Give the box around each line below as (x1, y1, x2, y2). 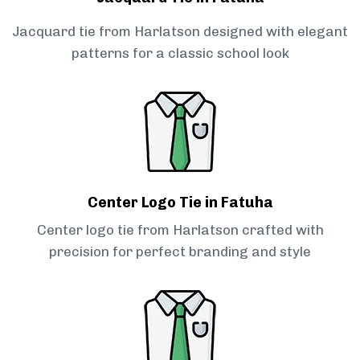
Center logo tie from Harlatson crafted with (36, 222, 324, 239)
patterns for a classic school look (71, 45, 289, 62)
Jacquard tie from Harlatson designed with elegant (12, 23, 348, 40)
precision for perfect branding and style (49, 243, 311, 260)
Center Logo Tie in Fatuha (87, 194, 273, 212)
